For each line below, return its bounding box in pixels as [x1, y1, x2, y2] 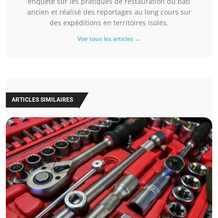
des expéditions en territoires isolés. [50, 18, 168, 28]
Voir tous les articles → [77, 35, 141, 43]
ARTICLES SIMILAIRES [12, 96, 73, 104]
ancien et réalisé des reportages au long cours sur [27, 7, 191, 17]
